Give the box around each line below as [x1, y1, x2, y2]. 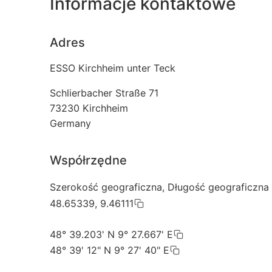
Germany [50, 117, 91, 130]
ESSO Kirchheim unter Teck [50, 62, 175, 75]
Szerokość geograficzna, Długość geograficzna [50, 181, 269, 194]
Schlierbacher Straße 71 [50, 87, 158, 100]
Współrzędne [50, 153, 127, 168]
